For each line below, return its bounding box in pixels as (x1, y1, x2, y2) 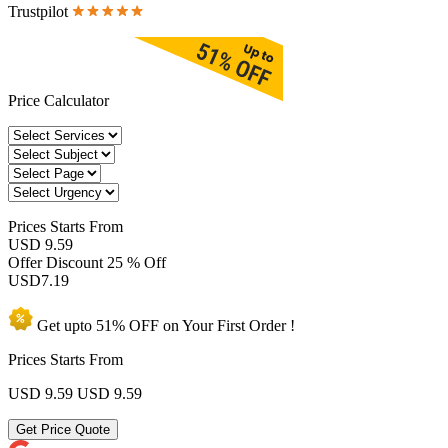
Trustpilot (8, 2, 72, 20)
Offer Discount (8, 253, 107, 271)
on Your (159, 316, 217, 334)
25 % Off (107, 253, 166, 271)
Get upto (33, 316, 96, 334)
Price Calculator (8, 91, 113, 109)
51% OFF (96, 316, 159, 334)
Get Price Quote (16, 421, 110, 437)
